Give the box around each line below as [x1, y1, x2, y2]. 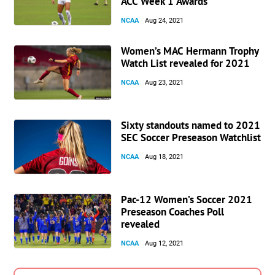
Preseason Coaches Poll [121, 204, 225, 219]
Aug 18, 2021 [145, 152, 184, 161]
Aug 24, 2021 [145, 16, 184, 25]
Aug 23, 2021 [145, 78, 184, 87]
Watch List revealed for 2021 [121, 56, 250, 70]
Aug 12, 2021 [145, 239, 184, 247]
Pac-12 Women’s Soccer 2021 [121, 192, 253, 206]
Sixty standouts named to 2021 [121, 118, 261, 132]
